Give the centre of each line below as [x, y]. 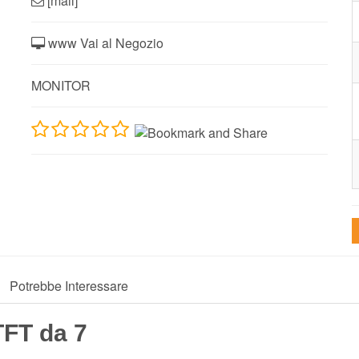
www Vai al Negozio [104, 43]
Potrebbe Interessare [69, 286]
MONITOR [61, 86]
